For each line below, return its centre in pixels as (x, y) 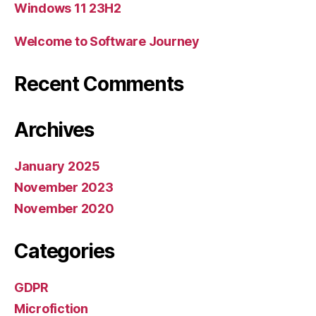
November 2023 (64, 188)
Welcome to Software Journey (107, 42)
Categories (64, 251)
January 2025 (57, 166)
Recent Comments (99, 84)
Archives (54, 130)
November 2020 (64, 209)
